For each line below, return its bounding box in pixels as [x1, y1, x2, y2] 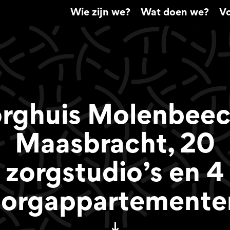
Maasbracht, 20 [15, 134, 215, 159]
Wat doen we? [141, 8, 209, 17]
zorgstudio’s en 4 [6, 163, 224, 187]
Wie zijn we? [70, 8, 130, 17]
